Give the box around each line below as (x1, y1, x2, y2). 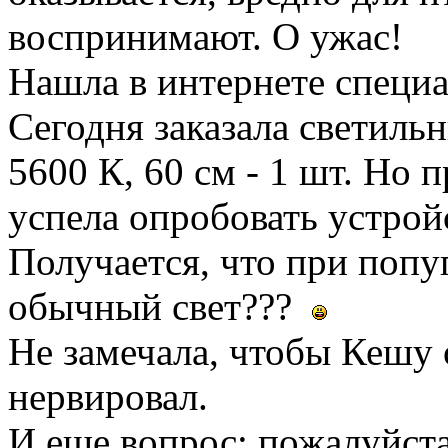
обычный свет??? (8, 284, 312, 328)
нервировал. (8, 374, 208, 418)
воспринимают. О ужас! (8, 14, 403, 58)
